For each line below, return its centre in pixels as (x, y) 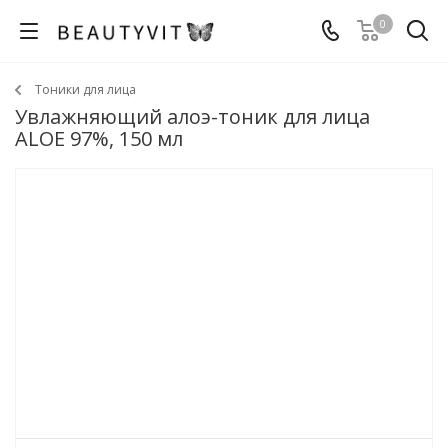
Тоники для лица (85, 89)
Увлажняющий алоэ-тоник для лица (192, 116)
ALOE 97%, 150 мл (99, 138)
